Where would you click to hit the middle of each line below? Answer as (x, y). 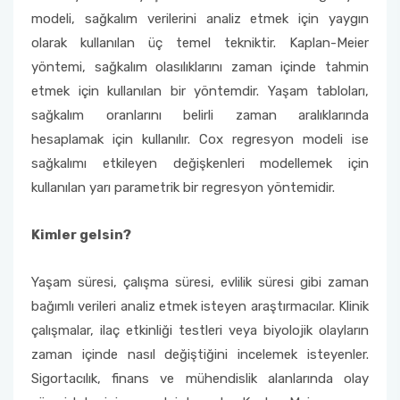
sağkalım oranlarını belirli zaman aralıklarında (200, 115)
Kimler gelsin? (81, 235)
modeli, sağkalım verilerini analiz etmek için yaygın (200, 19)
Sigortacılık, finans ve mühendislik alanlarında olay (200, 379)
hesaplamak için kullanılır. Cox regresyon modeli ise (200, 139)
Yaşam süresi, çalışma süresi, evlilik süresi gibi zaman (200, 282)
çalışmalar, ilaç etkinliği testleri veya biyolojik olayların (200, 330)
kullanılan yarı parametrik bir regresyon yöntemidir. (183, 187)
